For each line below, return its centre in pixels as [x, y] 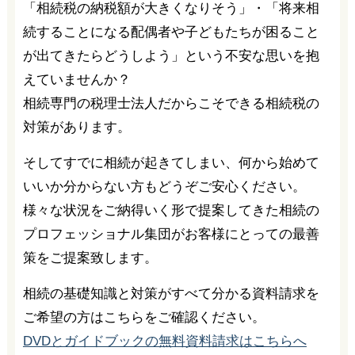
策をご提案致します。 [90, 258]
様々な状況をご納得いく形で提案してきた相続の [171, 210]
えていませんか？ [76, 79]
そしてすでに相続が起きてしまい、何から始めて [171, 162]
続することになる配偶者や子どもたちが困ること [171, 32]
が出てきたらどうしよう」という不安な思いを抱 [171, 55]
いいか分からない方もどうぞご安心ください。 [164, 186]
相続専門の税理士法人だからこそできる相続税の [171, 103]
